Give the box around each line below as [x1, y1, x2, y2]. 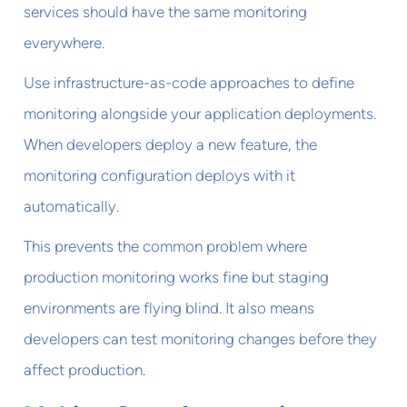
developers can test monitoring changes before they [24, 329, 378, 348]
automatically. [24, 196, 120, 215]
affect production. [24, 360, 146, 379]
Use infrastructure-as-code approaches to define [24, 73, 355, 92]
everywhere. [24, 33, 105, 52]
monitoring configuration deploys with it [24, 165, 296, 184]
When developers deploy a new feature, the [24, 134, 318, 154]
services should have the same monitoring [24, 2, 308, 21]
